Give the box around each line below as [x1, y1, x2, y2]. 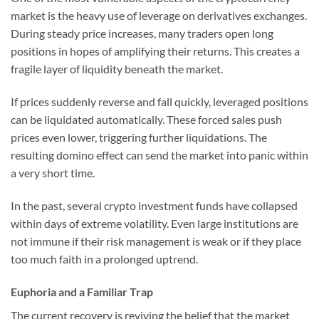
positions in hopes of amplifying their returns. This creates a [11, 44, 300, 58]
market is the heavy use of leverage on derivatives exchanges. [11, 9, 307, 23]
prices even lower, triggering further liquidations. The [11, 130, 267, 145]
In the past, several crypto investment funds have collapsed [11, 199, 298, 213]
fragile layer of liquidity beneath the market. [11, 62, 223, 76]
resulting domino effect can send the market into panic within [11, 148, 308, 162]
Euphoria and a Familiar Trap [11, 284, 153, 298]
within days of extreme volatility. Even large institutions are [11, 216, 298, 231]
